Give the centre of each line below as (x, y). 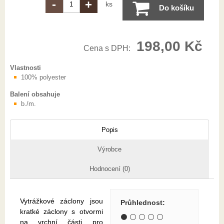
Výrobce (109, 149)
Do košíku (176, 8)
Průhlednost (142, 203)
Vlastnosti (25, 68)
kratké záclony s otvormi (61, 212)
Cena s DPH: (108, 48)
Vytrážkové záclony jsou (61, 201)
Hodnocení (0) (109, 169)
